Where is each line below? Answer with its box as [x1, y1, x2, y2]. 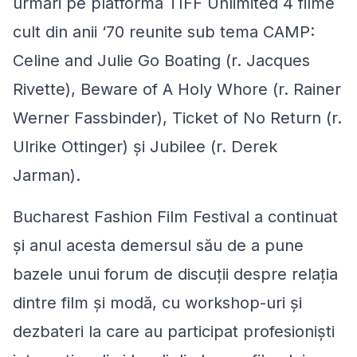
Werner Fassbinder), [13, 108, 172, 128]
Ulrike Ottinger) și [13, 137, 145, 157]
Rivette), [13, 80, 80, 100]
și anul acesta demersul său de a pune [13, 236, 304, 256]
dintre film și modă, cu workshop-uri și [13, 293, 302, 313]
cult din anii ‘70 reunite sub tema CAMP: [13, 22, 315, 42]
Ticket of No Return [172, 108, 321, 128]
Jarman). [13, 166, 80, 186]
